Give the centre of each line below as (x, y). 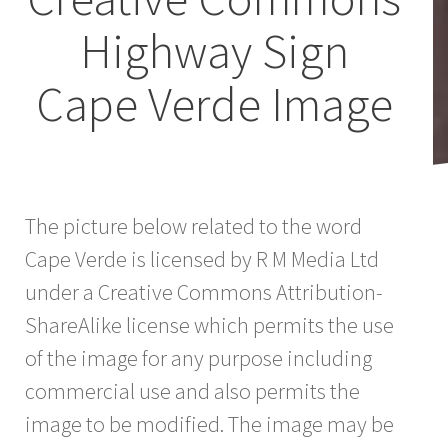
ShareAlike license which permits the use (209, 324)
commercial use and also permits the (192, 390)
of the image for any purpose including (198, 357)
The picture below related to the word (193, 225)
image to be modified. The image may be (209, 423)
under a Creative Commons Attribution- (204, 291)
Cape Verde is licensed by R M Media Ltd (202, 258)
